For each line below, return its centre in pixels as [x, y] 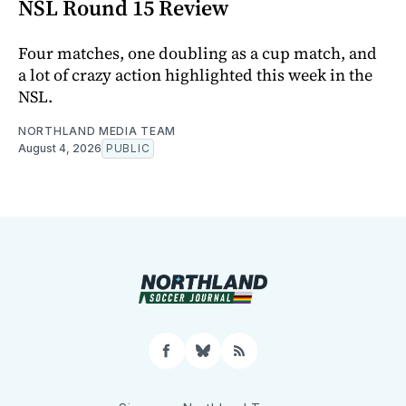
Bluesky [233, 358]
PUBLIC [128, 149]
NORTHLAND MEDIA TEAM [97, 131]
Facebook [204, 358]
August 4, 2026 [60, 149]
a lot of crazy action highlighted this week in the [195, 75]
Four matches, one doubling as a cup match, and [198, 53]
